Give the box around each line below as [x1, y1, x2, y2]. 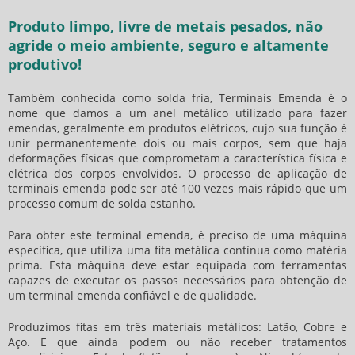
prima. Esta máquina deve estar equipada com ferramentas [8, 258, 347, 273]
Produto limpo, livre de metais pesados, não [8, 17, 323, 36]
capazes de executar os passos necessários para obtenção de [8, 273, 347, 288]
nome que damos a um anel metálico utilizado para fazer [8, 105, 347, 120]
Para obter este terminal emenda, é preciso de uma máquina [8, 227, 347, 242]
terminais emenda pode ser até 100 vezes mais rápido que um [8, 181, 347, 196]
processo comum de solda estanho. [8, 196, 196, 211]
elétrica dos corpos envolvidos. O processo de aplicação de [8, 166, 347, 181]
